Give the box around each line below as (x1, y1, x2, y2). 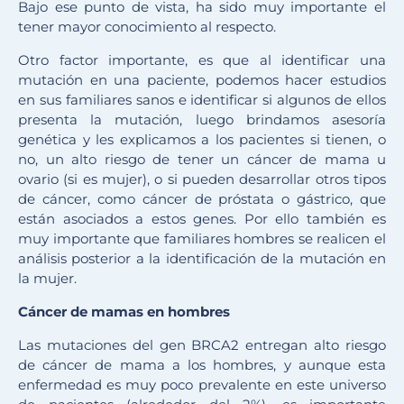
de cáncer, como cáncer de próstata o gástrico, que (18, 190, 386, 208)
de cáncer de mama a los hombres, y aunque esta (18, 356, 386, 374)
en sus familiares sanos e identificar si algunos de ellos (18, 91, 386, 109)
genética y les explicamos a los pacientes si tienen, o (18, 131, 386, 149)
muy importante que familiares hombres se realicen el (18, 230, 386, 248)
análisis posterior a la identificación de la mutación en (18, 250, 386, 268)
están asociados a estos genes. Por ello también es (18, 210, 386, 228)
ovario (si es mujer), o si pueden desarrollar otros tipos (18, 170, 386, 188)
